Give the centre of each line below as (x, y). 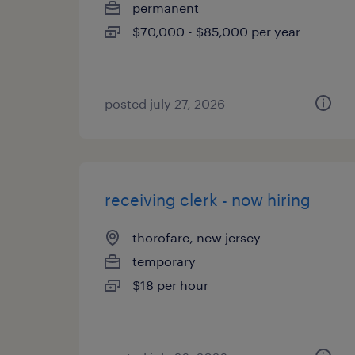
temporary (164, 261)
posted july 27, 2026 (165, 103)
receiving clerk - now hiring (208, 200)
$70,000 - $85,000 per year (216, 31)
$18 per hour (170, 285)
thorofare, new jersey (197, 237)
